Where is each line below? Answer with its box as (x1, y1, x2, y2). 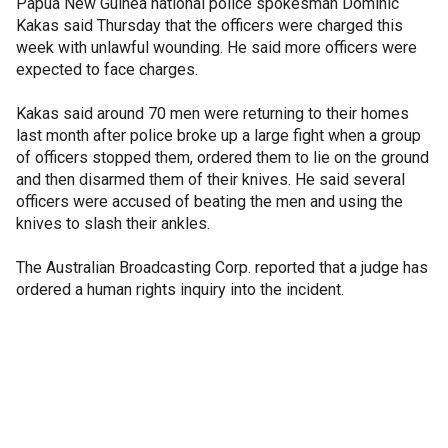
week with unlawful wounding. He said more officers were (16, 38, 417, 57)
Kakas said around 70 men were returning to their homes (16, 104, 409, 123)
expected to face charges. (16, 60, 198, 79)
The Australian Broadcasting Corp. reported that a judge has (16, 258, 428, 277)
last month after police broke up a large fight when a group (16, 126, 421, 145)
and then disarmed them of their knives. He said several (16, 170, 405, 189)
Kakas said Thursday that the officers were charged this (16, 16, 403, 35)
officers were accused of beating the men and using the (16, 192, 403, 211)
